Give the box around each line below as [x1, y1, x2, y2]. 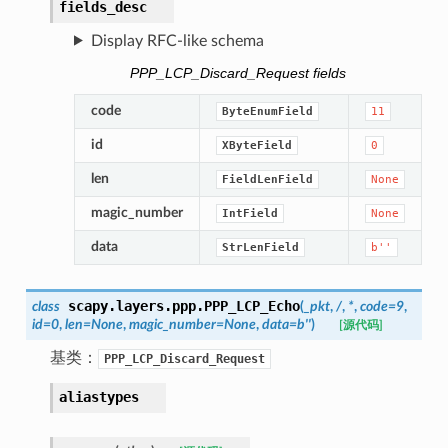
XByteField [221, 138, 292, 152]
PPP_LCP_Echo [203, 297, 300, 314]
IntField [221, 206, 278, 220]
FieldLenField [221, 172, 313, 186]
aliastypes [58, 388, 139, 405]
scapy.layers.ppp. [67, 297, 204, 314]
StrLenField [221, 240, 299, 254]
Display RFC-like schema [90, 32, 264, 49]
